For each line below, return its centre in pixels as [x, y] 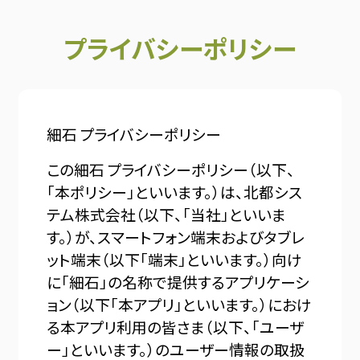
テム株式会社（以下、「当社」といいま [167, 215]
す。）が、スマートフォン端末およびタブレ [176, 237]
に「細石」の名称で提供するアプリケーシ [178, 282]
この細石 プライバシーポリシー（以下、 [171, 170]
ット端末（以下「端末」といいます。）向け [175, 260]
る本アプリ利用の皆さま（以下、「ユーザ [176, 327]
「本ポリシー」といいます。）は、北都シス [175, 192]
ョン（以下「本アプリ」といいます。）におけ [180, 305]
